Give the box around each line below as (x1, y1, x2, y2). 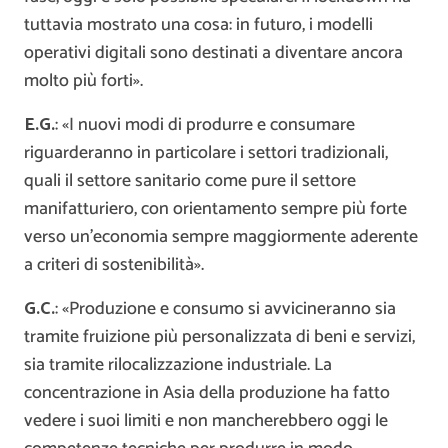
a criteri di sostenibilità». (24, 250, 204, 281)
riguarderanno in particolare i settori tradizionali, (24, 138, 388, 169)
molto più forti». (24, 66, 143, 97)
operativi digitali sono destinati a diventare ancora (24, 38, 403, 69)
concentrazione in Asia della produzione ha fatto (24, 378, 390, 409)
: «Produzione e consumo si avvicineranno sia (55, 294, 396, 325)
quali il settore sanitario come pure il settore (24, 166, 356, 197)
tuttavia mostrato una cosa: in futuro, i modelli (24, 10, 373, 41)
